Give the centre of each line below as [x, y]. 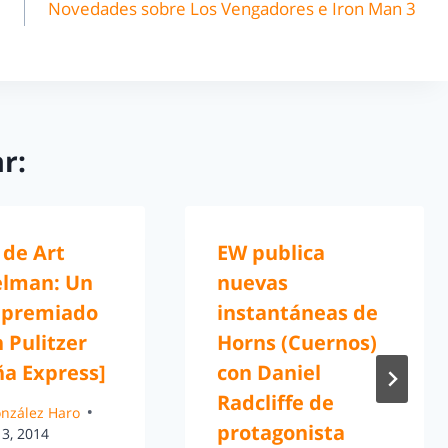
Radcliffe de [275, 403]
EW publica [270, 253]
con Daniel [268, 373]
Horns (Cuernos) [296, 343]
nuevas [252, 283]
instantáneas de [297, 313]
